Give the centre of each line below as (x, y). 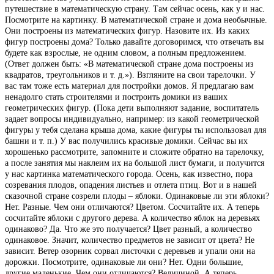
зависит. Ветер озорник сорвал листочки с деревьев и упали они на (130, 251)
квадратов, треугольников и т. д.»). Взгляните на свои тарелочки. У (130, 75)
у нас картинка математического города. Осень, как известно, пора (129, 174)
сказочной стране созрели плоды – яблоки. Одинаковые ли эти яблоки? (137, 196)
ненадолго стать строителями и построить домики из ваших (116, 97)
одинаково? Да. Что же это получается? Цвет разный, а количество (128, 229)
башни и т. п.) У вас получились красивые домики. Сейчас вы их (126, 141)
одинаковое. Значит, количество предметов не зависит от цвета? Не (130, 240)
